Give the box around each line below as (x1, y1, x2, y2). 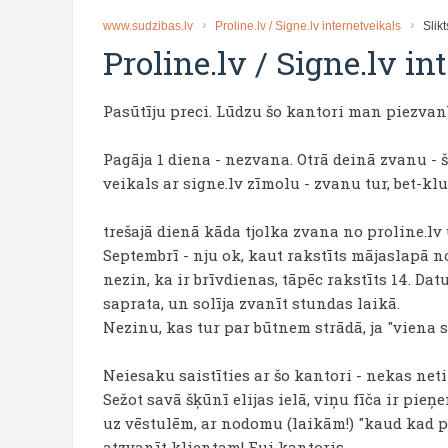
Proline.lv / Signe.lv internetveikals (215, 19, 401, 33)
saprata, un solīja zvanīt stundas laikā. (103, 293, 400, 313)
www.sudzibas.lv (103, 19, 193, 33)
